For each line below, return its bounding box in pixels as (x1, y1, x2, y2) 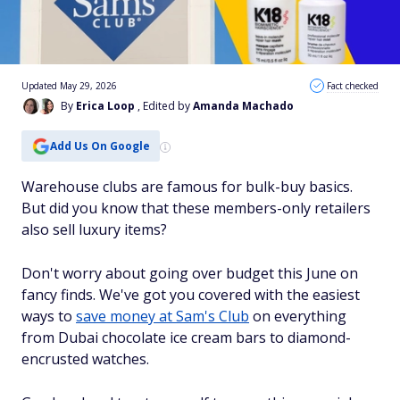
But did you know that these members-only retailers (21, 198, 371, 218)
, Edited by (137, 98, 193, 113)
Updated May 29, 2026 (21, 79, 117, 92)
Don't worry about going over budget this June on (21, 263, 358, 283)
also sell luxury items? (21, 220, 167, 239)
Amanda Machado (193, 98, 294, 113)
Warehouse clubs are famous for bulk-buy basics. (21, 177, 353, 196)
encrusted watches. (21, 349, 149, 369)
